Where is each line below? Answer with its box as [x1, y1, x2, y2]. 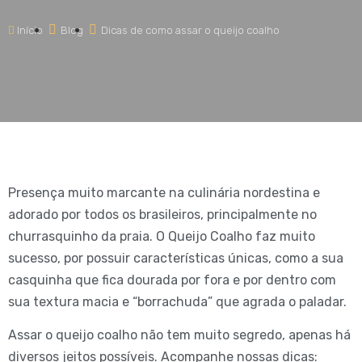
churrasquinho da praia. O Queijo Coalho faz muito [8, 229, 315, 244]
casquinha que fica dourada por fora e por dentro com [8, 272, 336, 288]
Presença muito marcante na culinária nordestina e [8, 185, 320, 200]
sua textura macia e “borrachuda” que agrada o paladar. [8, 294, 347, 309]
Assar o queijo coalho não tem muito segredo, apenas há [8, 327, 351, 343]
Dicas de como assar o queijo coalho [101, 24, 280, 36]
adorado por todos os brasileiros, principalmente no [8, 207, 317, 222]
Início [17, 24, 43, 36]
